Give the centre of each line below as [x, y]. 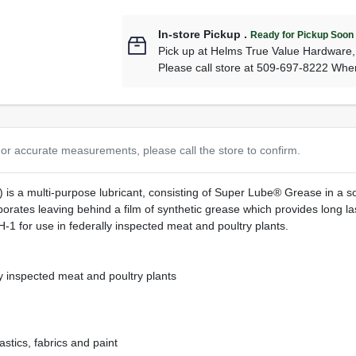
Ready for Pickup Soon [302, 35]
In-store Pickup [200, 35]
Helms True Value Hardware [282, 51]
